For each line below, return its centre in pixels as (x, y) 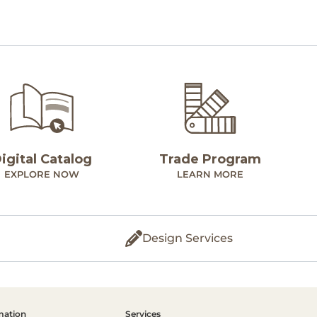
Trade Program (210, 160)
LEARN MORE (210, 174)
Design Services (187, 238)
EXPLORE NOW (42, 174)
